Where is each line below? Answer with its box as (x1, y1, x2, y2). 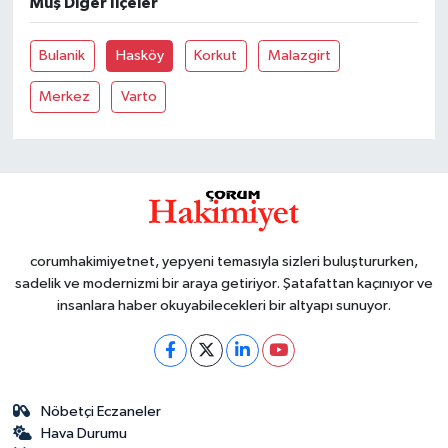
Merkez (39, 88, 91, 104)
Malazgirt (267, 47, 331, 63)
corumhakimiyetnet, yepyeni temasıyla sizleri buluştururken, (30, 253, 418, 269)
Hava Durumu (41, 425, 128, 441)
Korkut (194, 47, 238, 63)
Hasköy (115, 47, 164, 63)
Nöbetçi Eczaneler (41, 403, 162, 419)
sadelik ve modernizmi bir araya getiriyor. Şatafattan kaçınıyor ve (15, 275, 433, 291)
